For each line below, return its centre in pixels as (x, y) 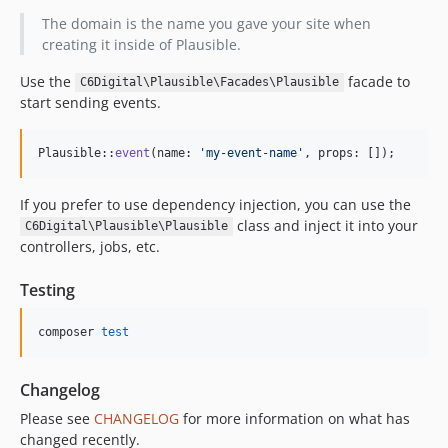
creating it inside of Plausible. (141, 44)
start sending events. (90, 102)
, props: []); (349, 152)
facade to (376, 81)
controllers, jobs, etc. (90, 246)
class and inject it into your (325, 225)
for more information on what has (294, 418)
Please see (57, 418)
